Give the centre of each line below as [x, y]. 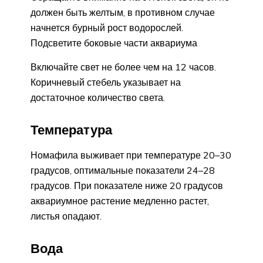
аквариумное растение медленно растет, [120, 200]
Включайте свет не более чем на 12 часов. [123, 67]
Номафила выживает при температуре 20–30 [131, 155]
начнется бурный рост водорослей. [107, 28]
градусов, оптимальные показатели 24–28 [123, 170]
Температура [71, 129]
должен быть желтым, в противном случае [123, 13]
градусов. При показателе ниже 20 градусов [127, 185]
